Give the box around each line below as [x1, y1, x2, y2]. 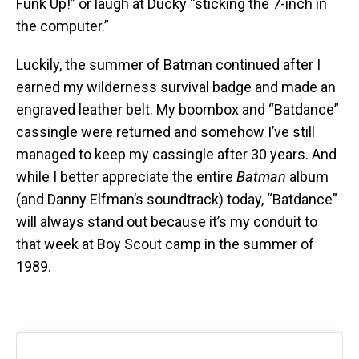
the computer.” [16, 18, 109, 35]
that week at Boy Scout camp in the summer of [16, 236, 314, 253]
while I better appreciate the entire [16, 168, 236, 186]
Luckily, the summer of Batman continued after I [16, 56, 321, 74]
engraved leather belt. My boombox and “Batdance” [16, 101, 339, 119]
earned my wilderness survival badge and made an [16, 79, 336, 96]
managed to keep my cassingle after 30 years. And [16, 146, 337, 163]
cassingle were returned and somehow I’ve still [16, 123, 315, 141]
